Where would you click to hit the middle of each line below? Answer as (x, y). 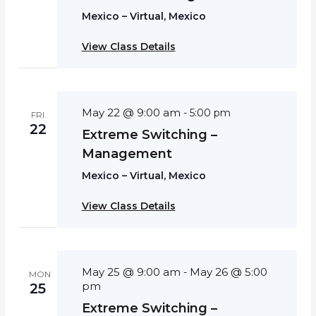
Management (127, 153)
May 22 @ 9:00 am (131, 112)
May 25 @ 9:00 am (131, 272)
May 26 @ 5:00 (228, 272)
